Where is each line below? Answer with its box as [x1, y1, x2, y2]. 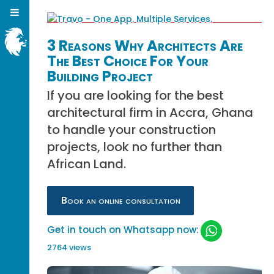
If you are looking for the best [47, 87, 224, 104]
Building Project [47, 66, 154, 86]
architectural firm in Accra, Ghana [47, 104, 254, 121]
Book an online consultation [61, 193, 180, 207]
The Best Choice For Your [47, 51, 209, 71]
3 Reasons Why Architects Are [47, 35, 243, 56]
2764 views [47, 242, 92, 254]
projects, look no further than [47, 138, 223, 155]
